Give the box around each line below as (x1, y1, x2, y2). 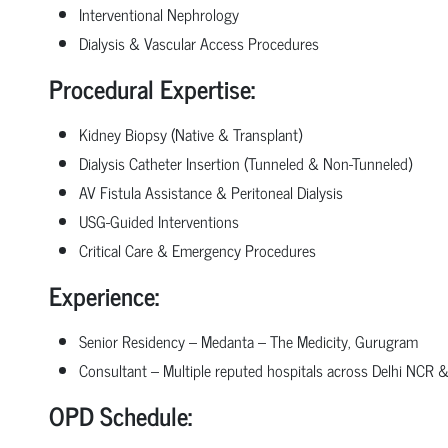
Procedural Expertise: (48, 67, 255, 109)
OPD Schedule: (48, 394, 192, 436)
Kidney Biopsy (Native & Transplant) (78, 120, 302, 147)
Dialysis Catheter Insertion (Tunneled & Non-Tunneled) (78, 149, 412, 176)
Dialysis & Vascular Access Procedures (78, 29, 319, 56)
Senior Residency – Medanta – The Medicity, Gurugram (78, 327, 418, 354)
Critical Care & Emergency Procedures (78, 236, 316, 263)
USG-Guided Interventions (78, 207, 239, 234)
